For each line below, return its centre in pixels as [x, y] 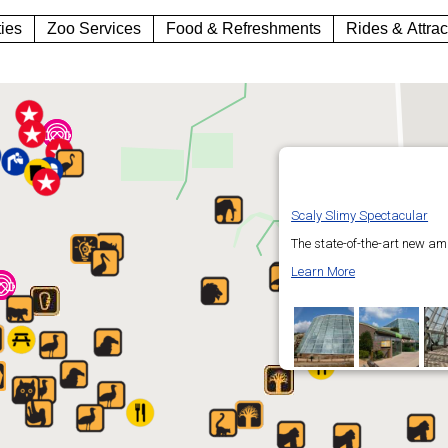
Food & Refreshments [244, 28]
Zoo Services [94, 28]
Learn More [323, 271]
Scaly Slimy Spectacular [360, 215]
